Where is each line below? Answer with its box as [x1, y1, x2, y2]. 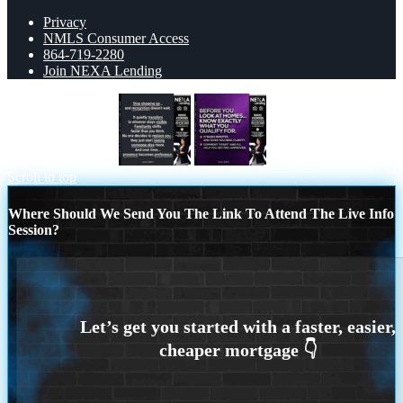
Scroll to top [7, 169, 76, 185]
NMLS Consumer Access [43, 31, 189, 47]
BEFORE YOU [270, 153, 362, 169]
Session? [8, 221, 59, 237]
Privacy [43, 14, 86, 31]
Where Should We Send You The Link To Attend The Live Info [8, 205, 394, 221]
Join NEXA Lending [43, 63, 162, 79]
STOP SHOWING [7, 153, 115, 169]
